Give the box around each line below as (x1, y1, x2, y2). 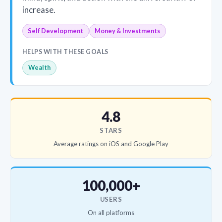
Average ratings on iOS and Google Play (54, 140, 168, 148)
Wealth (28, 63, 51, 72)
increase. (22, 4, 55, 15)
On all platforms (88, 209, 134, 217)
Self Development (28, 27, 84, 35)
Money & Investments (95, 27, 161, 35)
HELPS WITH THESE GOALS (22, 48, 109, 55)
